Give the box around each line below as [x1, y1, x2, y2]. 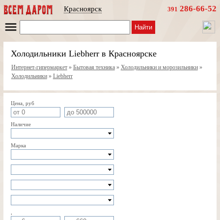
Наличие [10, 121, 31, 127]
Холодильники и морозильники [120, 64, 198, 71]
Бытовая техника [73, 64, 115, 71]
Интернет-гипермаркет [11, 64, 67, 71]
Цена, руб [10, 100, 34, 106]
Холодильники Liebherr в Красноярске [10, 49, 157, 58]
